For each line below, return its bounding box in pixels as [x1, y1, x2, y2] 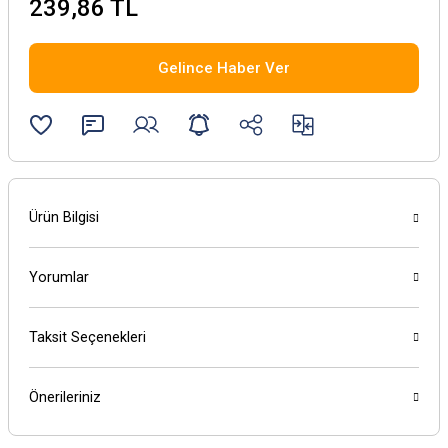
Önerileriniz [29, 389, 101, 406]
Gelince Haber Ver [158, 58, 290, 77]
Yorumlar [29, 269, 89, 286]
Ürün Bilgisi [29, 208, 99, 226]
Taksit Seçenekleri [29, 329, 146, 346]
